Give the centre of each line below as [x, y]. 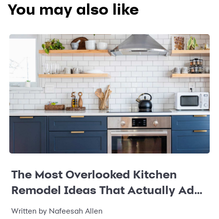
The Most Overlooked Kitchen [94, 174]
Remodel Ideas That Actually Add [106, 190]
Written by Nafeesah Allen [57, 211]
